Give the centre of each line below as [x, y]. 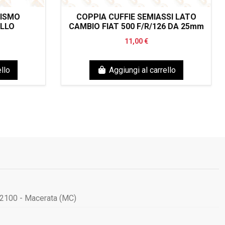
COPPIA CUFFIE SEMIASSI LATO [136, 17]
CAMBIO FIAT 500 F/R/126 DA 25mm [136, 27]
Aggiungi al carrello [142, 70]
